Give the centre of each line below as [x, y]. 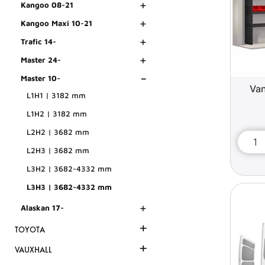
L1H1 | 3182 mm [56, 96]
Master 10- [41, 78]
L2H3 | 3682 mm [58, 151]
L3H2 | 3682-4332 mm [69, 169]
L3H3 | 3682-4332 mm [69, 187]
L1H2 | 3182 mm [57, 114]
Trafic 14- [38, 42]
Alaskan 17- [42, 208]
